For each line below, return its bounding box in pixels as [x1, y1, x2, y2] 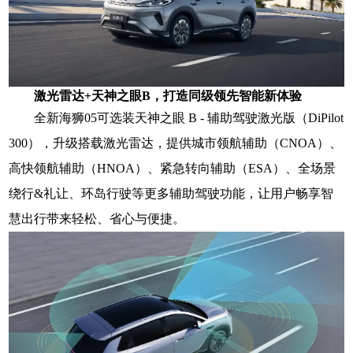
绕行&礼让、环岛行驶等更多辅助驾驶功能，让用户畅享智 [9, 186, 334, 200]
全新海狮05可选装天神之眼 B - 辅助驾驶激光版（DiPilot [34, 110, 344, 124]
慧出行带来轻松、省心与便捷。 [9, 211, 186, 225]
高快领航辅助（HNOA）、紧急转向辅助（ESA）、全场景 [9, 161, 336, 175]
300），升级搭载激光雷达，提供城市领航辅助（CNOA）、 [9, 136, 343, 150]
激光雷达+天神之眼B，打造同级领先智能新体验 [34, 88, 303, 102]
